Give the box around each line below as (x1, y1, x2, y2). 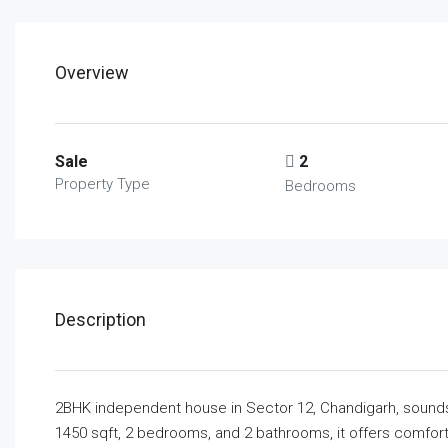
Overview (55, 62, 129, 83)
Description (55, 309, 146, 330)
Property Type (55, 175, 150, 193)
